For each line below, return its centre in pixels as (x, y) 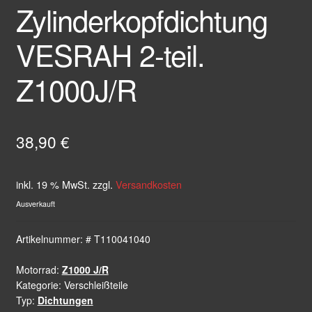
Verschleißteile (96, 284)
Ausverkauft (35, 203)
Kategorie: (40, 284)
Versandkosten (148, 184)
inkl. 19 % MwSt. (53, 184)
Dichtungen (65, 300)
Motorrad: (39, 269)
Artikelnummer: (50, 239)
